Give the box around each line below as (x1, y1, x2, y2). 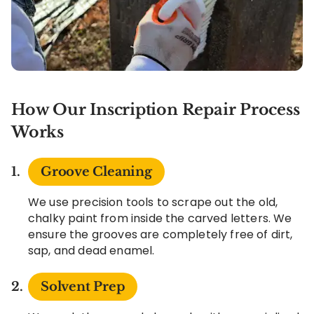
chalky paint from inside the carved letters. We (28, 210, 292, 226)
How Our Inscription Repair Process (11, 100, 300, 119)
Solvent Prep (41, 278, 125, 294)
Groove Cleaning (41, 163, 152, 179)
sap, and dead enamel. (28, 242, 155, 259)
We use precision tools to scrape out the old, (28, 193, 278, 210)
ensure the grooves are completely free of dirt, (28, 226, 293, 243)
